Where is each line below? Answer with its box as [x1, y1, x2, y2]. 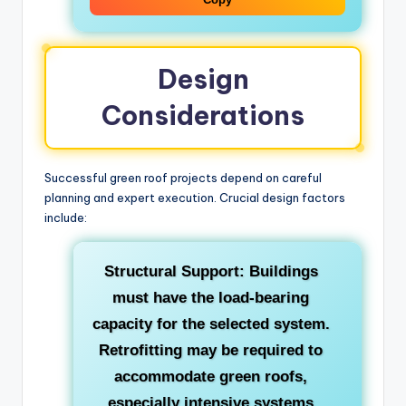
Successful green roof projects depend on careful [44, 170, 322, 186]
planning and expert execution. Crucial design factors [44, 190, 345, 206]
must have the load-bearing [112, 289, 309, 307]
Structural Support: [103, 263, 245, 281]
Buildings [244, 263, 318, 281]
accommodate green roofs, [114, 368, 307, 386]
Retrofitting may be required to [99, 342, 323, 360]
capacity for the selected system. [92, 315, 330, 333]
